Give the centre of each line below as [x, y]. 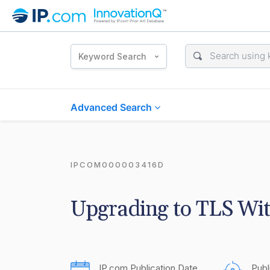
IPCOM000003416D [118, 165]
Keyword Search [112, 56]
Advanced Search [112, 107]
